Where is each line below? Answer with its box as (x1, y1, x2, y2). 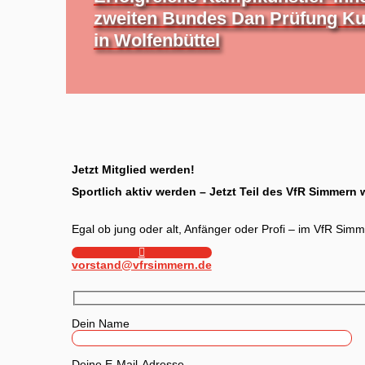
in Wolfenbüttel (93, 29, 220, 51)
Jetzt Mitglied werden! (71, 162, 195, 176)
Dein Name (71, 316, 130, 330)
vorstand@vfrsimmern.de (71, 258, 212, 272)
